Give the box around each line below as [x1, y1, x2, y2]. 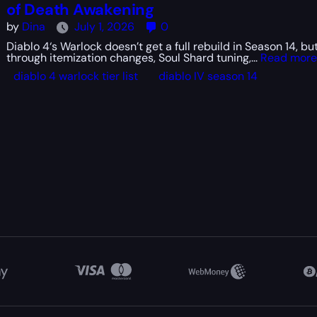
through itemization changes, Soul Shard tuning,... [6, 50, 260, 65]
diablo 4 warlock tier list [13, 69, 138, 83]
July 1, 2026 [74, 19, 134, 35]
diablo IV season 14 [158, 69, 258, 83]
